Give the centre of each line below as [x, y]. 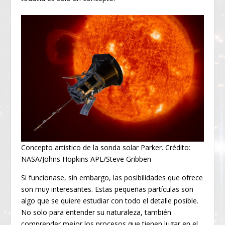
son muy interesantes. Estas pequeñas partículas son [107, 189]
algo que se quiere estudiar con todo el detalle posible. [110, 201]
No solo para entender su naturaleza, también [96, 212]
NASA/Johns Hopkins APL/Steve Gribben [86, 159]
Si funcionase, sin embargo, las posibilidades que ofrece [112, 178]
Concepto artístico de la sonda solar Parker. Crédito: [106, 148]
